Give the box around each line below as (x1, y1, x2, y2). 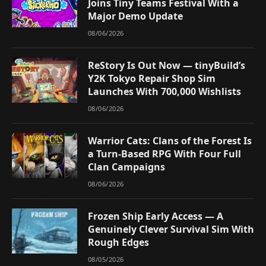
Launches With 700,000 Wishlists (88, 84, 241, 98)
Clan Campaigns (88, 160, 165, 173)
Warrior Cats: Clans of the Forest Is (88, 134, 252, 147)
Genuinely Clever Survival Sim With (88, 222, 254, 236)
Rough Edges (88, 235, 149, 249)
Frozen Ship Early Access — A (88, 209, 223, 223)
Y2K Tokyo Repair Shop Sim (88, 71, 216, 85)
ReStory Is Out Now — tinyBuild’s (88, 58, 245, 72)
